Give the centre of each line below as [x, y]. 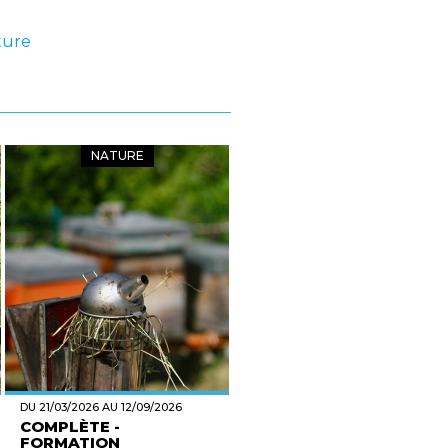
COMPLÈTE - [70, 426]
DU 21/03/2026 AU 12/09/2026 [101, 407]
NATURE [117, 155]
